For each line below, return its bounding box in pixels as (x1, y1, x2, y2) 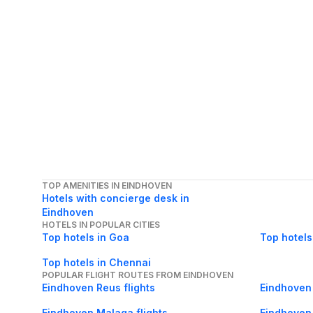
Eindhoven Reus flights (42, 281, 155, 293)
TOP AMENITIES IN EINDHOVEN (42, 180, 172, 191)
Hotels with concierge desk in (42, 191, 189, 204)
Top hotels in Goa (42, 231, 129, 243)
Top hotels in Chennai (42, 256, 151, 268)
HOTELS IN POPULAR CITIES (42, 219, 160, 230)
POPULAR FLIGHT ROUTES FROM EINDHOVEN (42, 269, 233, 280)
